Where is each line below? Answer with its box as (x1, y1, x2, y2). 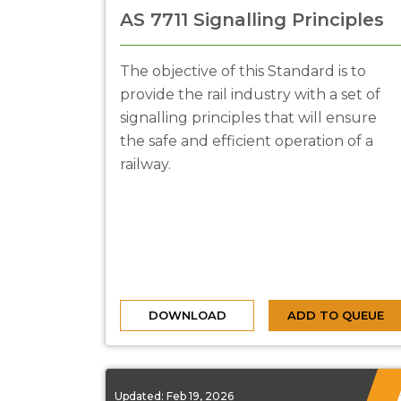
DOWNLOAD (148, 308, 226, 322)
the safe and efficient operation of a (120, 132, 373, 149)
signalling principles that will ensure (120, 109, 377, 126)
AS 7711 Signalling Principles (120, 9, 384, 30)
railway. (120, 156, 171, 173)
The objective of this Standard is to (120, 63, 366, 80)
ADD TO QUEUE (287, 308, 384, 322)
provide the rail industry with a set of (120, 86, 380, 103)
